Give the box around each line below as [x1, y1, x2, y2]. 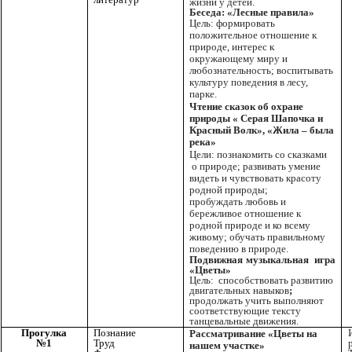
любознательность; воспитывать [189, 64, 333, 77]
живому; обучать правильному [189, 231, 325, 244]
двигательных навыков [189, 284, 289, 297]
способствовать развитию [218, 274, 333, 287]
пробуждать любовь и [189, 196, 286, 208]
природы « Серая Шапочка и [189, 112, 323, 125]
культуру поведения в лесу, [189, 76, 308, 89]
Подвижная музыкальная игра [189, 254, 335, 266]
